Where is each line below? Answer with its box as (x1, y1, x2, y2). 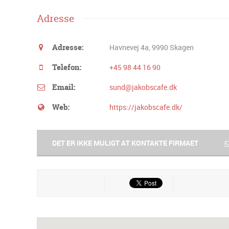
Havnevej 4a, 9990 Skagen (109, 42, 194, 52)
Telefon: (52, 61, 81, 73)
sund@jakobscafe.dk (109, 82, 177, 92)
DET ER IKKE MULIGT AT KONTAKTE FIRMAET (52, 138, 198, 148)
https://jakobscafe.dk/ (109, 102, 182, 112)
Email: (52, 81, 75, 93)
